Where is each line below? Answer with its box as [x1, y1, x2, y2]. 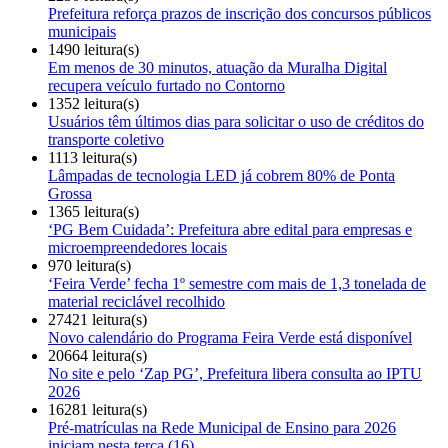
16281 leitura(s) [48, 400, 147, 418]
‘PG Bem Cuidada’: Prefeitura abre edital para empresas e [48, 220, 412, 238]
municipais [48, 22, 116, 40]
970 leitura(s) [48, 256, 131, 274]
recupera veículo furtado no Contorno [48, 76, 285, 94]
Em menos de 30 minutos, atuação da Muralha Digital [48, 58, 387, 76]
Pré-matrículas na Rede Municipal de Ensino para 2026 [48, 418, 396, 436]
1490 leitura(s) [48, 40, 139, 58]
